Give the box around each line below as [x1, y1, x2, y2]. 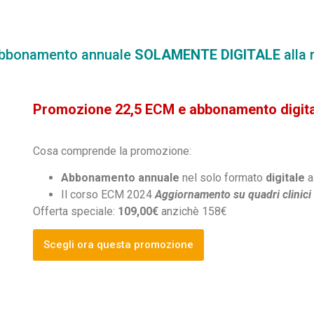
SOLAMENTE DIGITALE [130, 46, 284, 63]
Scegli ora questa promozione [43, 238, 194, 251]
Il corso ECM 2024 [61, 188, 156, 202]
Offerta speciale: [33, 205, 118, 219]
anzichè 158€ [158, 205, 228, 219]
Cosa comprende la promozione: [33, 144, 195, 158]
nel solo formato [179, 171, 266, 185]
